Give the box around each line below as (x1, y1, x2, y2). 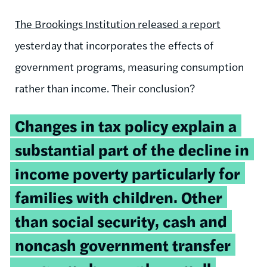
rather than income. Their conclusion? (15, 80, 197, 95)
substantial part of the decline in (15, 138, 249, 160)
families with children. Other (15, 185, 222, 208)
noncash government (15, 233, 172, 256)
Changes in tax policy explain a (15, 114, 237, 136)
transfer (172, 233, 231, 256)
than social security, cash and (15, 209, 227, 232)
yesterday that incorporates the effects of (15, 37, 213, 52)
